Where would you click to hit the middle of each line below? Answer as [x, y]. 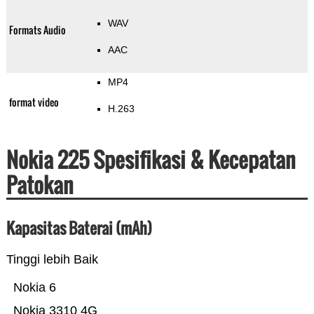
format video [34, 102]
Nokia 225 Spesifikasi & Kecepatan [151, 160]
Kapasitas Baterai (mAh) [79, 228]
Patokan [40, 185]
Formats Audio [37, 30]
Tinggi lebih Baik [52, 260]
